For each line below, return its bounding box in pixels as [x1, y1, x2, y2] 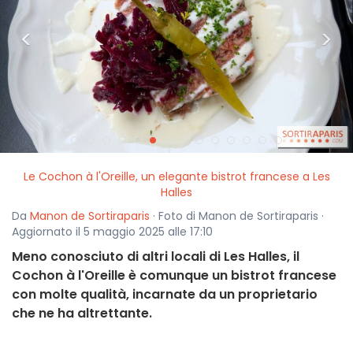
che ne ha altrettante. [12, 304, 152, 323]
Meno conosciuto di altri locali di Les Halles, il [12, 247, 299, 266]
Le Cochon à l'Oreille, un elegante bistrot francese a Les [23, 169, 330, 185]
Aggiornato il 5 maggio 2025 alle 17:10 [12, 224, 213, 240]
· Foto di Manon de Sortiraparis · [150, 208, 324, 225]
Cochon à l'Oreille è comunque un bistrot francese [12, 266, 336, 285]
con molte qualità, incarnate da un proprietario [12, 285, 318, 304]
